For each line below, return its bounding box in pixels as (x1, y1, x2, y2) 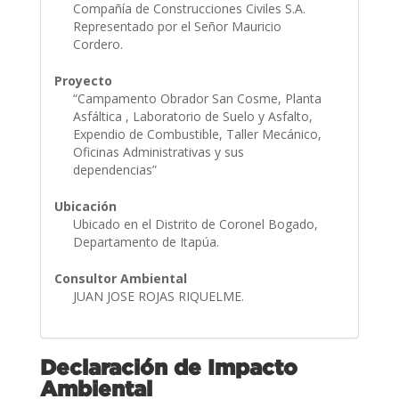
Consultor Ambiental (53, 269, 187, 287)
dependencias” (72, 160, 160, 178)
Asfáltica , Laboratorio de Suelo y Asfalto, (72, 107, 313, 125)
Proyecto (53, 71, 112, 89)
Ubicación (53, 197, 117, 215)
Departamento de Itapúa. (72, 232, 223, 250)
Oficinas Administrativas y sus (72, 142, 244, 160)
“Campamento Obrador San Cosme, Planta (72, 89, 322, 107)
